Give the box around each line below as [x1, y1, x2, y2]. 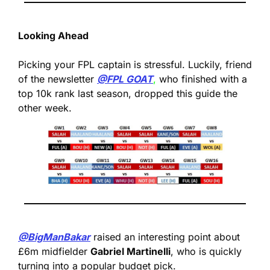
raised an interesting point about [90, 230, 240, 243]
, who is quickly [171, 245, 242, 257]
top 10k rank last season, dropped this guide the [18, 87, 237, 100]
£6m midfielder [18, 245, 90, 257]
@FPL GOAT [97, 73, 153, 86]
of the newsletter [18, 73, 97, 86]
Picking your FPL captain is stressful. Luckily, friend [18, 58, 252, 71]
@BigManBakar [18, 230, 90, 243]
